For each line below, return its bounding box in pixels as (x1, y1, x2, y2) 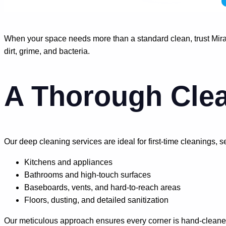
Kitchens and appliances (24, 157, 112, 166)
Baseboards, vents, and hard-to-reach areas (24, 183, 181, 192)
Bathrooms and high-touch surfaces (24, 170, 151, 179)
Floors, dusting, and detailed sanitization (24, 195, 168, 204)
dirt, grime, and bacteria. (4, 47, 90, 55)
